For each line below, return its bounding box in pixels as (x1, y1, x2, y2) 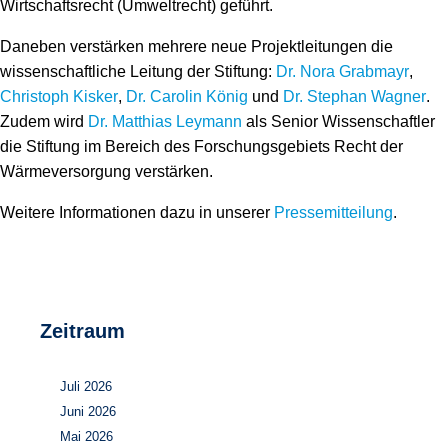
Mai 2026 (60, 429, 113, 444)
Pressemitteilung (274, 204, 393, 221)
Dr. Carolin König (126, 88, 248, 105)
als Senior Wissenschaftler (242, 113, 435, 130)
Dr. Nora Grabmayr (276, 63, 409, 80)
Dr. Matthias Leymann (88, 113, 242, 130)
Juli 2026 (60, 379, 112, 394)
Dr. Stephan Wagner (283, 88, 426, 105)
